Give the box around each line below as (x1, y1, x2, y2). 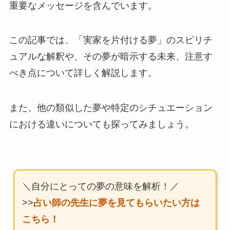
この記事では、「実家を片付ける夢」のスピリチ (9, 35, 213, 46)
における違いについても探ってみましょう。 (9, 119, 194, 130)
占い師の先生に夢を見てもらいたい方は (33, 197, 200, 208)
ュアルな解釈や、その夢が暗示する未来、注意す (9, 51, 213, 62)
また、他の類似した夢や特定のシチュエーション (9, 103, 213, 113)
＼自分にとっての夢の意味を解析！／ (22, 181, 179, 191)
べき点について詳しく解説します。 (9, 68, 157, 79)
